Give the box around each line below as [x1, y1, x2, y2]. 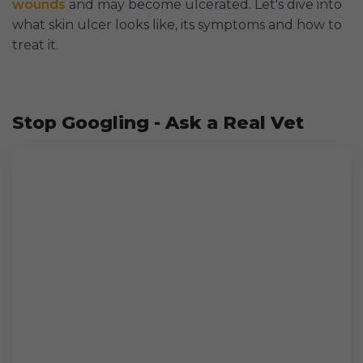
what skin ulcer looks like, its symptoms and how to [12, 17, 342, 33]
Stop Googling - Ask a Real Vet [12, 112, 304, 135]
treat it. [12, 37, 58, 53]
